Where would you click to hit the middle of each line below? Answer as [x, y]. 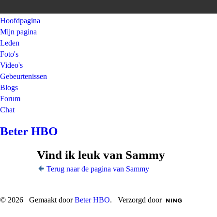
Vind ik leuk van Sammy [101, 155]
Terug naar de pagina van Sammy [98, 169]
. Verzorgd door [136, 200]
